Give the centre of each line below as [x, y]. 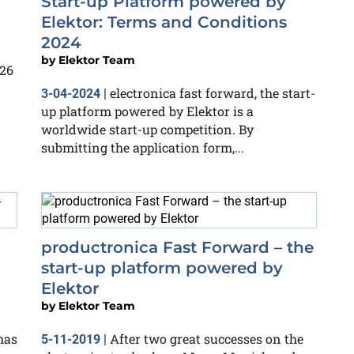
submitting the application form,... [143, 147]
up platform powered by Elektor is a [147, 111]
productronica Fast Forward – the [177, 247]
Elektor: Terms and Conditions [164, 22]
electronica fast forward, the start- [213, 93]
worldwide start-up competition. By [147, 129]
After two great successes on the [207, 339]
